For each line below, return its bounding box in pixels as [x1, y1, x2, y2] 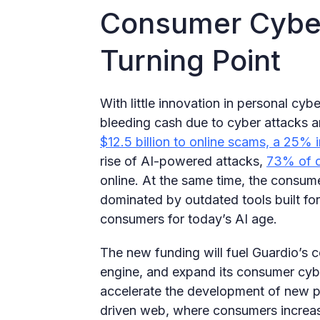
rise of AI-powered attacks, [100, 153, 266, 169]
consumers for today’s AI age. [100, 211, 281, 226]
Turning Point [100, 42, 281, 78]
